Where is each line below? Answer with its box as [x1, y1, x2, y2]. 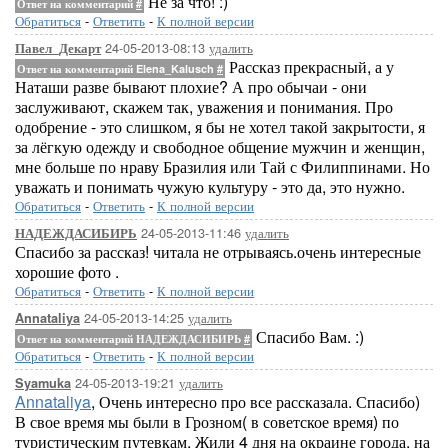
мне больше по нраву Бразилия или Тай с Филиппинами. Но [15, 155, 430, 178]
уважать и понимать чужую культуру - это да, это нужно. [15, 175, 405, 198]
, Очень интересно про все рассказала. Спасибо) [91, 390, 420, 413]
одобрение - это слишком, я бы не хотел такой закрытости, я [15, 115, 425, 138]
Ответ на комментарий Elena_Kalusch [17, 61, 217, 76]
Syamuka [15, 374, 71, 392]
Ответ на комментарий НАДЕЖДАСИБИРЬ [17, 331, 244, 346]
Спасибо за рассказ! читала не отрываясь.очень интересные [15, 240, 421, 263]
